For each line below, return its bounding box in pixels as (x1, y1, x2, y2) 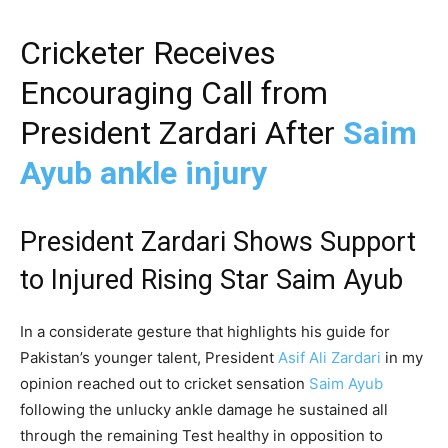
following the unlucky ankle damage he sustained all (20, 400, 388, 420)
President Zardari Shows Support (20, 226, 416, 259)
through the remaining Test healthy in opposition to (20, 426, 383, 446)
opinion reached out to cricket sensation (20, 374, 309, 394)
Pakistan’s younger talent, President (20, 348, 278, 368)
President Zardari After (20, 114, 343, 153)
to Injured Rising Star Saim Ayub (20, 264, 403, 297)
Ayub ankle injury (20, 154, 267, 193)
